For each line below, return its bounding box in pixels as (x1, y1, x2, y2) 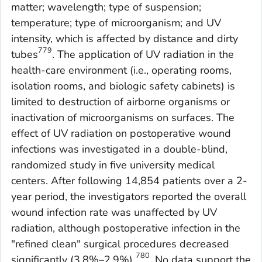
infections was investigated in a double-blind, (11, 142, 227, 157)
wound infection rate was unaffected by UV (11, 205, 217, 220)
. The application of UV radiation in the (52, 47, 234, 62)
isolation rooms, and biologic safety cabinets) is (11, 79, 235, 94)
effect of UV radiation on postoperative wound (11, 126, 231, 141)
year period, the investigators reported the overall (11, 189, 246, 204)
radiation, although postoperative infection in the (11, 221, 240, 236)
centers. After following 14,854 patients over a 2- (11, 174, 247, 188)
